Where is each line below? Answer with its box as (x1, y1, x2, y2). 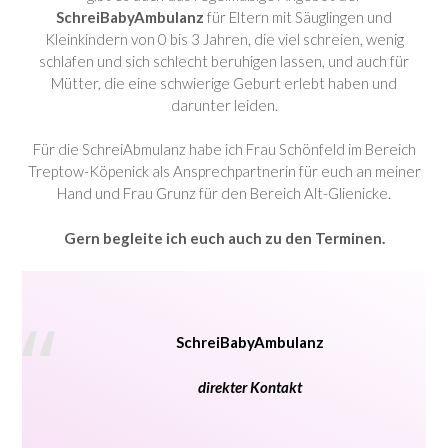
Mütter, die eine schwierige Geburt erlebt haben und (51, 73, 397, 92)
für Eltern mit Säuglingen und (204, 7, 392, 26)
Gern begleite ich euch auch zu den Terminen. (63, 228, 385, 247)
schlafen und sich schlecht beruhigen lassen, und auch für (39, 51, 409, 70)
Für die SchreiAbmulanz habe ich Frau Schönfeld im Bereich (32, 140, 416, 158)
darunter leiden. (170, 95, 278, 114)
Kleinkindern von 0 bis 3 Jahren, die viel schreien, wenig (44, 29, 404, 48)
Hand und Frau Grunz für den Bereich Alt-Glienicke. (57, 184, 391, 202)
